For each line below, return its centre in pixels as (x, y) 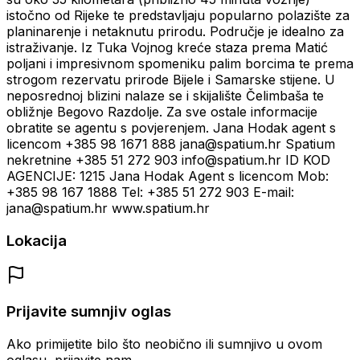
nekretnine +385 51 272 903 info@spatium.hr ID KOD (168, 160)
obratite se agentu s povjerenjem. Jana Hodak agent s (171, 128)
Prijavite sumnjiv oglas (89, 312)
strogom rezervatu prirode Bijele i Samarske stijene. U (171, 80)
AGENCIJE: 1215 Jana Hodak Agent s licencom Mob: (168, 176)
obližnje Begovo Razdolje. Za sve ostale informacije (162, 112)
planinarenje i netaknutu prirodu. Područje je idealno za (175, 32)
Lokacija (37, 240)
